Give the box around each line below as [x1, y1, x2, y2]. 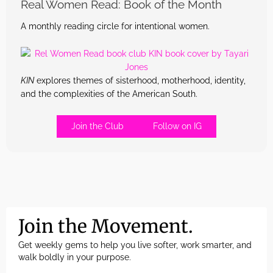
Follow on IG [153, 121, 202, 132]
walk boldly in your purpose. [18, 252, 131, 263]
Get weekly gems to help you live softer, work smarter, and [18, 240, 252, 250]
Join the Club [71, 121, 124, 132]
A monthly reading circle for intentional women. [21, 21, 210, 31]
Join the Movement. [18, 214, 193, 238]
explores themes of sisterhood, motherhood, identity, [34, 76, 246, 86]
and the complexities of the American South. [21, 89, 197, 99]
